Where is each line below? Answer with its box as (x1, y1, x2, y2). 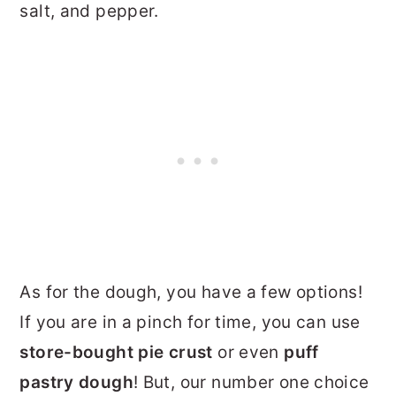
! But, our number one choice (133, 371, 369, 392)
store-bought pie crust (19, 341, 213, 362)
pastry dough (19, 371, 133, 392)
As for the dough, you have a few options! (19, 281, 362, 302)
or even (212, 341, 285, 362)
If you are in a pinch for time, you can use (19, 311, 361, 332)
